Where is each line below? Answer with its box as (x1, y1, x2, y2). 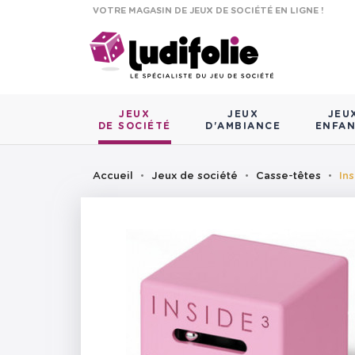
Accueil (93, 171, 133, 182)
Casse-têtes (256, 171, 321, 182)
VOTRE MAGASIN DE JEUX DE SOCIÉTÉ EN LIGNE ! (93, 6, 323, 15)
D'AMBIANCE (205, 121, 281, 132)
